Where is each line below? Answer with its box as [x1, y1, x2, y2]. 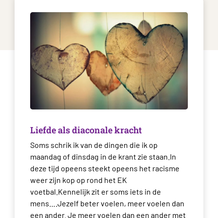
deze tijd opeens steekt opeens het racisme [30, 163, 180, 173]
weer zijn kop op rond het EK [30, 175, 127, 184]
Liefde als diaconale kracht [30, 124, 142, 136]
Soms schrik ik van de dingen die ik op [30, 140, 158, 149]
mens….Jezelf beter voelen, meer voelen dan [30, 199, 184, 208]
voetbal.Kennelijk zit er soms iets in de [30, 187, 161, 196]
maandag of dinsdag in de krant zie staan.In [30, 152, 176, 161]
